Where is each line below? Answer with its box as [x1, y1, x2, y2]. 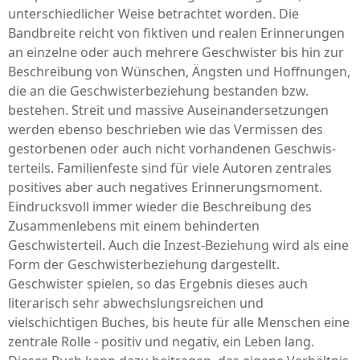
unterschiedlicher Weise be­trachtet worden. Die [8, 5, 299, 22]
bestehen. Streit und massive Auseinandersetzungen [8, 101, 329, 119]
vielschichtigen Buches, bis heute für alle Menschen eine [8, 313, 350, 331]
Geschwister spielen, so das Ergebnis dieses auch [8, 275, 308, 292]
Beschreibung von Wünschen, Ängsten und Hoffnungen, [8, 63, 350, 80]
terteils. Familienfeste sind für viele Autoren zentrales [8, 159, 332, 177]
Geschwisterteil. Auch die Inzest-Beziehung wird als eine [8, 236, 349, 254]
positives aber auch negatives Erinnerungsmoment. [8, 178, 322, 196]
